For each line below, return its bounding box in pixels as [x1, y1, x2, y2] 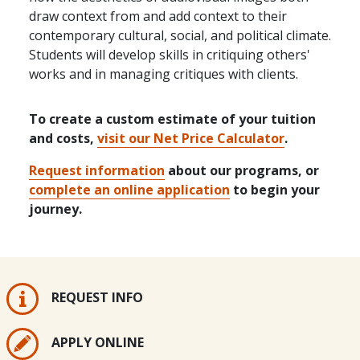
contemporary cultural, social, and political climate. [29, 26, 331, 44]
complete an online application [29, 180, 230, 198]
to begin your [230, 180, 320, 198]
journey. [29, 199, 82, 218]
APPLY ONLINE [51, 333, 144, 352]
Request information [29, 161, 165, 179]
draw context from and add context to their [29, 6, 287, 25]
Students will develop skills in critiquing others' [29, 45, 310, 63]
